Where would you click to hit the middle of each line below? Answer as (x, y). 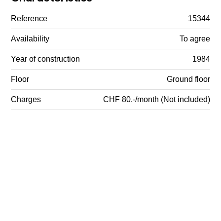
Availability (30, 38)
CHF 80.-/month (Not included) (156, 99)
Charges (26, 99)
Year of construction (46, 59)
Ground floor (188, 79)
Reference (29, 18)
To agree (195, 38)
